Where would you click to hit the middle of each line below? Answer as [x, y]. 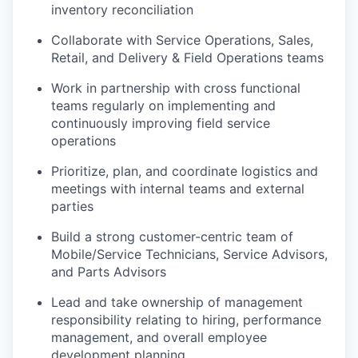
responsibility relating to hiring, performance [186, 320]
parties [72, 207]
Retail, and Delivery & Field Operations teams [187, 58]
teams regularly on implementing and [163, 106]
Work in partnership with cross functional [176, 88]
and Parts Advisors [109, 272]
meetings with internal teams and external [178, 189]
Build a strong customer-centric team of [172, 237]
